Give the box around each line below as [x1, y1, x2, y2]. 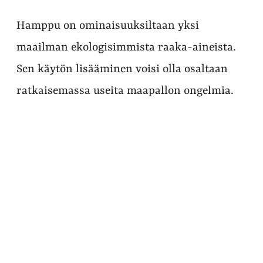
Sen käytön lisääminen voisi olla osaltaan [16, 63, 228, 76]
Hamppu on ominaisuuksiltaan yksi [16, 19, 199, 32]
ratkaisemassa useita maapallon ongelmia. [16, 85, 234, 97]
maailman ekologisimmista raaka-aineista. [16, 41, 236, 54]
